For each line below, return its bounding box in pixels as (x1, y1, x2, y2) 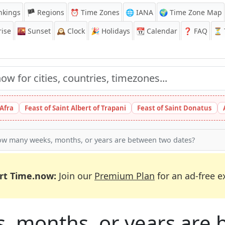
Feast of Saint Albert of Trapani (25, 103, 126, 113)
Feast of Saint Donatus (137, 103, 212, 113)
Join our (56, 170, 94, 182)
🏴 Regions (27, 8, 64, 17)
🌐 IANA (126, 8, 153, 17)
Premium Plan (94, 170, 155, 182)
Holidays (99, 26, 130, 36)
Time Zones (79, 8, 120, 17)
